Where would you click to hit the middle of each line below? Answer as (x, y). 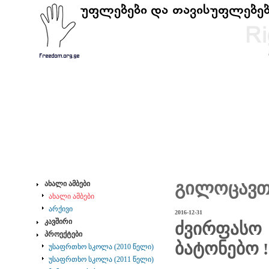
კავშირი (58, 222)
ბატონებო (219, 249)
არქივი (60, 209)
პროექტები (63, 234)
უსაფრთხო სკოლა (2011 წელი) (101, 259)
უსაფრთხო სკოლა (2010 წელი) (101, 247)
